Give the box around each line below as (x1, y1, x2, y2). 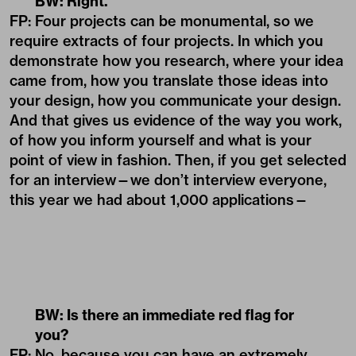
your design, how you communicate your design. (10, 91, 341, 110)
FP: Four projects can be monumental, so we (10, 11, 314, 30)
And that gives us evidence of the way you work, (10, 110, 342, 130)
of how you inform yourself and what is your (10, 130, 311, 149)
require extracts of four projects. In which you (10, 31, 323, 50)
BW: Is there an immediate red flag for (35, 305, 294, 324)
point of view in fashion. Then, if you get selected (10, 150, 346, 169)
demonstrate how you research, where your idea (10, 51, 343, 70)
